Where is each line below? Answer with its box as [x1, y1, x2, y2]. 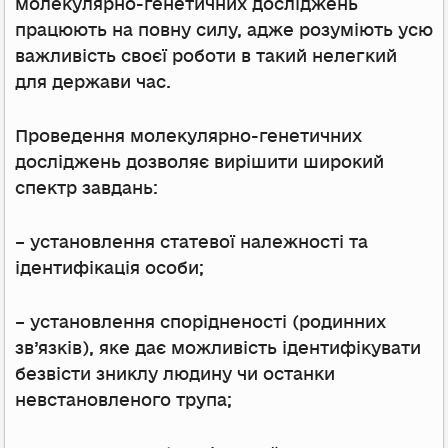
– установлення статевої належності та [15, 231, 368, 253]
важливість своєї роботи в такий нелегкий [15, 45, 397, 67]
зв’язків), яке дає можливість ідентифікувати [15, 337, 421, 359]
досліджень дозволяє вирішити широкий [15, 151, 384, 173]
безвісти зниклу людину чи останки [15, 363, 335, 385]
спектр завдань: [15, 177, 158, 199]
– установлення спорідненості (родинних [15, 311, 386, 333]
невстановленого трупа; [15, 389, 232, 411]
